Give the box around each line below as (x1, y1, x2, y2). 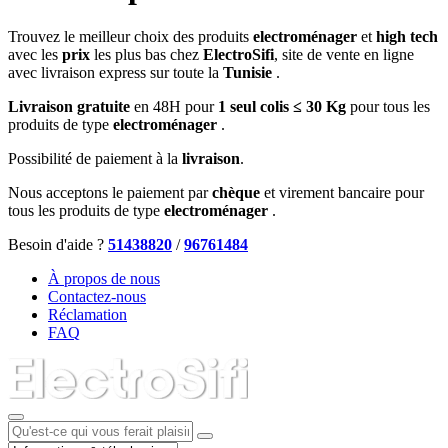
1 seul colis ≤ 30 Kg (218, 97, 346, 115)
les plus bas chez (90, 45, 203, 63)
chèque (212, 183, 260, 201)
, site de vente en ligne (274, 45, 414, 63)
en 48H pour (130, 97, 218, 115)
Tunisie (223, 63, 272, 81)
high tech (376, 27, 438, 45)
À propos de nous (48, 269, 160, 287)
